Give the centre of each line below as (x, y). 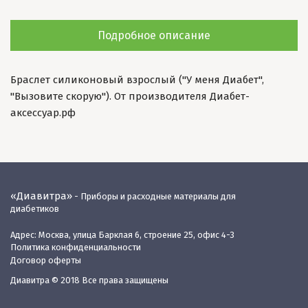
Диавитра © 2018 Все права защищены (89, 280)
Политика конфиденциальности (76, 247)
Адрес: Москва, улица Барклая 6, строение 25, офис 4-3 (122, 235)
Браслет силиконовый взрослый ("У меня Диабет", (137, 80)
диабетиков (35, 209)
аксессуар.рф (43, 113)
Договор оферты (46, 261)
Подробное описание (154, 36)
